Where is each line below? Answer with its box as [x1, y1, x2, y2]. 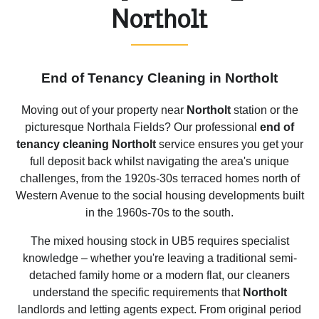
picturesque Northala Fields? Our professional [25, 121, 260, 134]
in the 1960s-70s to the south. [85, 206, 234, 219]
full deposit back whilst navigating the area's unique [30, 155, 289, 168]
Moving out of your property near [21, 104, 187, 117]
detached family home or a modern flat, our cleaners [29, 269, 290, 282]
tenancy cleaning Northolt [16, 138, 156, 151]
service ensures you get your [155, 138, 303, 151]
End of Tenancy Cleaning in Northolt [41, 70, 278, 86]
